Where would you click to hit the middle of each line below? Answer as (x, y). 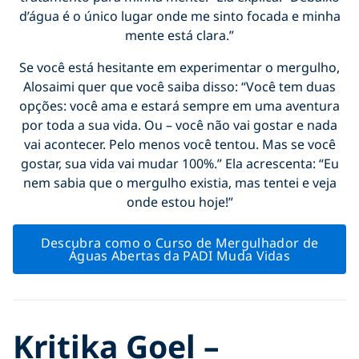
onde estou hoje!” (179, 202)
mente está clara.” (179, 35)
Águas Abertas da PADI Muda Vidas (179, 255)
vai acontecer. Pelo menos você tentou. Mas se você (179, 144)
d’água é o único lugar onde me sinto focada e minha (179, 16)
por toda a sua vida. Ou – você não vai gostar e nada (179, 125)
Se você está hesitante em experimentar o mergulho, (179, 67)
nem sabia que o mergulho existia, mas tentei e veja (179, 182)
